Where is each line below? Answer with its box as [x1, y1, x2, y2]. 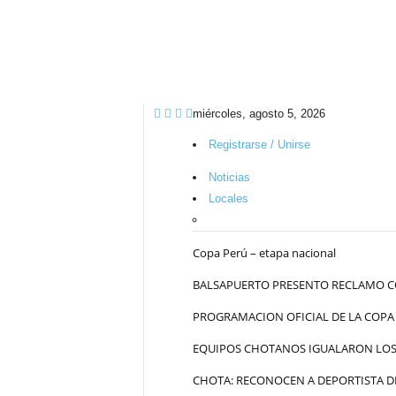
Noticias [208, 171, 250, 184]
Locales [208, 192, 248, 205]
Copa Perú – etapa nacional [192, 245, 336, 261]
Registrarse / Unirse [208, 138, 310, 151]
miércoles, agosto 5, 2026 [192, 107, 325, 120]
